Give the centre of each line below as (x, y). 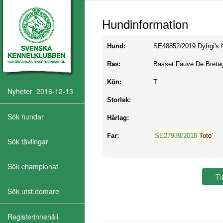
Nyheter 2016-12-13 (40, 91)
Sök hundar (26, 116)
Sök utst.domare (33, 191)
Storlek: (119, 100)
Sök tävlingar (28, 141)
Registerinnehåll (33, 217)
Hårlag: (118, 118)
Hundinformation (145, 24)
